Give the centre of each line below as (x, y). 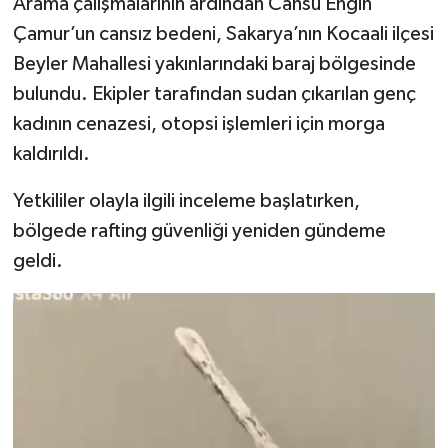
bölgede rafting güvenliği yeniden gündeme (199, 230)
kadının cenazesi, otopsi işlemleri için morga (198, 123)
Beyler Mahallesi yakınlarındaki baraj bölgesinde (214, 63)
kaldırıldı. (51, 153)
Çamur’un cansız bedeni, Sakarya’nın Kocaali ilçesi (223, 33)
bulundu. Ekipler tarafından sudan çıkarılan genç (214, 93)
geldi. (37, 260)
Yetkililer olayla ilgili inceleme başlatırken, (186, 200)
